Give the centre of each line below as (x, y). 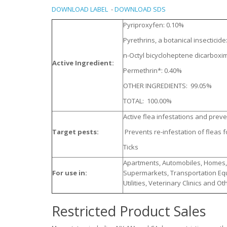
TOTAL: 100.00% (147, 101)
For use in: (70, 173)
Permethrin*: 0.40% (153, 70)
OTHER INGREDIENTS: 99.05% (167, 85)
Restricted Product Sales (129, 211)
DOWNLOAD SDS (140, 9)
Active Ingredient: (83, 63)
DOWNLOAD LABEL (80, 9)
